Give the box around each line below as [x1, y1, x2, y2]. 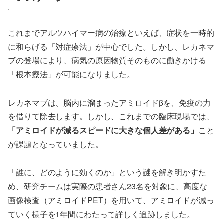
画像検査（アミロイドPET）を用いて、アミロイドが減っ [8, 194, 214, 206]
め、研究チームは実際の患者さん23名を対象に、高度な [8, 180, 207, 192]
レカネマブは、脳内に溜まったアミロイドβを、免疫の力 [8, 96, 211, 108]
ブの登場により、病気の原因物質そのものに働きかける [8, 55, 206, 66]
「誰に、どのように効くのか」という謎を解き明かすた [8, 166, 206, 178]
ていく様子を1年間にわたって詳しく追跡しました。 [8, 208, 195, 220]
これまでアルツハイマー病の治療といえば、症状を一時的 [8, 27, 214, 39]
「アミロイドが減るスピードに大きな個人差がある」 [8, 124, 198, 136]
